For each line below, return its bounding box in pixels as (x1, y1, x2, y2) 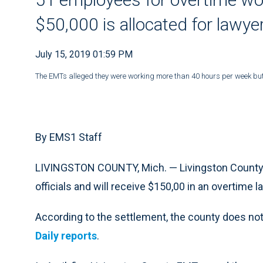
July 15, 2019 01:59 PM (35, 49, 133, 60)
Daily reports (35, 230, 97, 242)
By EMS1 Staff (35, 131, 102, 143)
